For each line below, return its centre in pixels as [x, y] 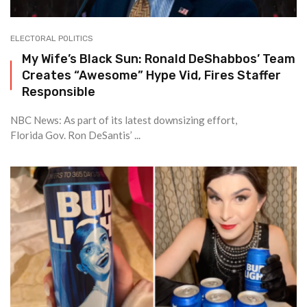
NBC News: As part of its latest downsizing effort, [124, 120]
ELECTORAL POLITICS [52, 38]
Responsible [59, 91]
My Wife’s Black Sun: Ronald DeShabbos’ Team [159, 59]
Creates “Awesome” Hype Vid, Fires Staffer [151, 75]
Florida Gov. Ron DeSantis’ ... [75, 135]
